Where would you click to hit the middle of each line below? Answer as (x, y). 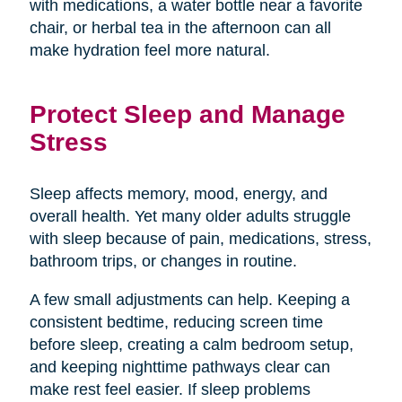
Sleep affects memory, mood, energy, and (178, 193)
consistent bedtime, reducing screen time (176, 322)
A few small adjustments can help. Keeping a (189, 299)
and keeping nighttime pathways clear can (179, 367)
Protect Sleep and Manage (187, 114)
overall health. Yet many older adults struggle (190, 216)
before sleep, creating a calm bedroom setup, (191, 344)
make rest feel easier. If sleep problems (170, 389)
